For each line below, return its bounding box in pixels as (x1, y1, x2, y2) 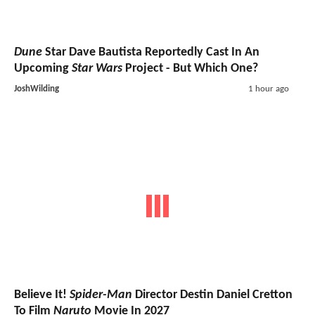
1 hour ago (247, 84, 289, 94)
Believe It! (14, 288, 70, 302)
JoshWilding (14, 84, 59, 94)
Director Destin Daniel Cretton (132, 288, 292, 302)
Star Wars (72, 61, 122, 75)
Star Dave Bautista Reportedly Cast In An (42, 45, 259, 59)
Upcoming (14, 61, 72, 75)
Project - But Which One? (122, 61, 258, 75)
